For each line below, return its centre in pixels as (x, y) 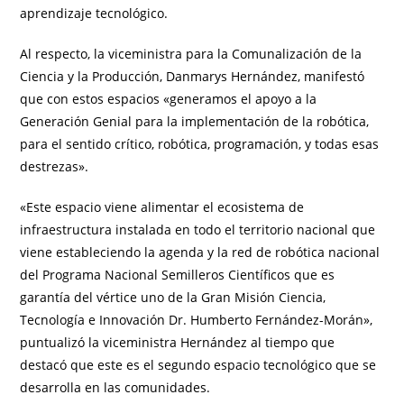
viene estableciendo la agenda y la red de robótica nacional (200, 252)
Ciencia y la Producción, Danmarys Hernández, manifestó (193, 77)
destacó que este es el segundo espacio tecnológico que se (198, 365)
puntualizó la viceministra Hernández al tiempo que (178, 343)
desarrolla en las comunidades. (115, 388)
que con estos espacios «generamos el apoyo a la (169, 99)
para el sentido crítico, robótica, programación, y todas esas (200, 144)
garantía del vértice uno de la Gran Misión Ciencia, (173, 298)
